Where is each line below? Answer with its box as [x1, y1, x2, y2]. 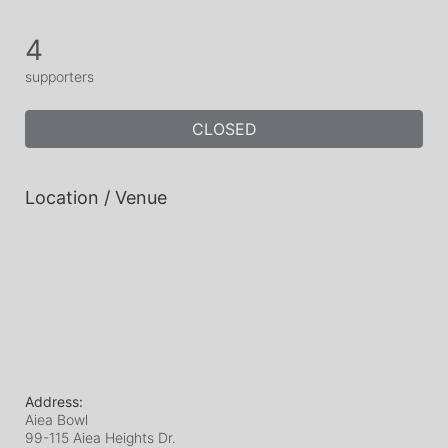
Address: [25, 393, 83, 410]
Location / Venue [25, 187, 167, 208]
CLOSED [191, 119, 257, 139]
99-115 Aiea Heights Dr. [25, 429, 176, 446]
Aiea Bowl [25, 411, 88, 428]
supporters [25, 68, 94, 85]
